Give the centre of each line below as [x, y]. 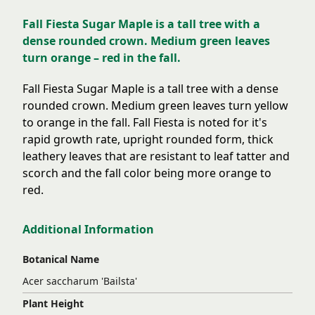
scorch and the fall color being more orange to [147, 173]
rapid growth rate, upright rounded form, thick [148, 140]
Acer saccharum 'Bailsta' [80, 281]
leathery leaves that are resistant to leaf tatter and [156, 156]
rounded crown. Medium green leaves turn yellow [155, 106]
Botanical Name [61, 259]
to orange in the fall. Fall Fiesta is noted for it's [145, 123]
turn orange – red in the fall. [102, 58]
